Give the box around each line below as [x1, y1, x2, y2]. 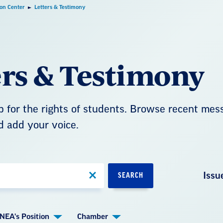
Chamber [77, 213, 108, 221]
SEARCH [118, 172, 143, 179]
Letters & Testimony [34, 4, 86, 10]
